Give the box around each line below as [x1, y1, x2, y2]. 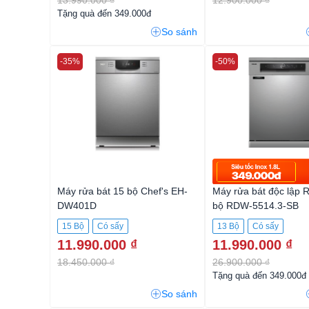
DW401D [57, 199, 97, 211]
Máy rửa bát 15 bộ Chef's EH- [57, 185, 188, 197]
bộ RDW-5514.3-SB [212, 199, 299, 211]
